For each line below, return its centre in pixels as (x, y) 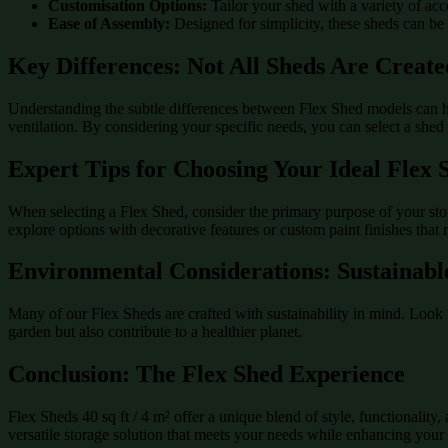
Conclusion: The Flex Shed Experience (206, 374)
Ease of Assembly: (109, 23)
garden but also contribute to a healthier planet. (155, 332)
